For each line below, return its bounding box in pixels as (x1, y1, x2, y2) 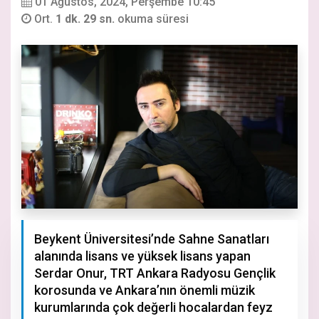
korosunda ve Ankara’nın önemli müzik (34, 283, 255, 298)
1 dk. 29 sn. (56, 12, 117, 26)
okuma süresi (117, 12, 189, 26)
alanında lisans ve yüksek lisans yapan (34, 249, 251, 263)
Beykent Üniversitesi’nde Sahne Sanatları (34, 231, 269, 246)
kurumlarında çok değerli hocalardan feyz (34, 300, 273, 315)
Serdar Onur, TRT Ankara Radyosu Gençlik (34, 266, 276, 281)
